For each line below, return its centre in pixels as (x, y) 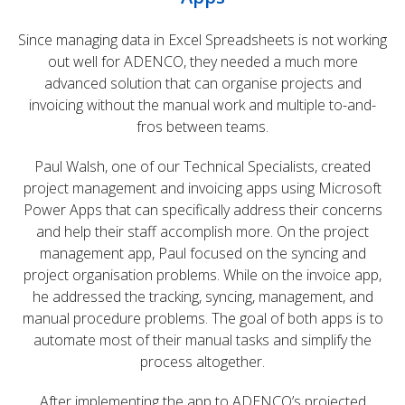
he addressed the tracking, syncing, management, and (202, 297)
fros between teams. (202, 127)
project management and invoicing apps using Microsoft (202, 188)
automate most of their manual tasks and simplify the (202, 340)
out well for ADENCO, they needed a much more (202, 61)
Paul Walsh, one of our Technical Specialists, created (202, 166)
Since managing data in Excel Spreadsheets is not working (202, 40)
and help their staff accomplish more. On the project (202, 231)
